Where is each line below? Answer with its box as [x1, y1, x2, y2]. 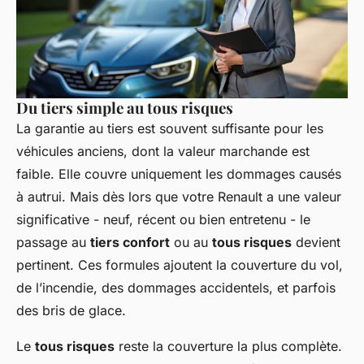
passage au [16, 233, 90, 250]
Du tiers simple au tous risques [16, 97, 233, 118]
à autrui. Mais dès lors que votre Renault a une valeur [16, 188, 341, 205]
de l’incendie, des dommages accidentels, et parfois [16, 279, 336, 296]
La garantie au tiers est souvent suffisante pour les [16, 119, 323, 136]
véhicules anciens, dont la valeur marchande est [16, 142, 310, 159]
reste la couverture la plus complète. [115, 337, 342, 354]
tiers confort [90, 233, 170, 250]
